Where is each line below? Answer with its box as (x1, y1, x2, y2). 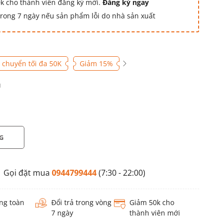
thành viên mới (129, 208, 180, 218)
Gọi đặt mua (3, 167, 52, 178)
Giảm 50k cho (129, 198, 174, 207)
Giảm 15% (79, 59, 113, 68)
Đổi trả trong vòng (51, 198, 112, 207)
